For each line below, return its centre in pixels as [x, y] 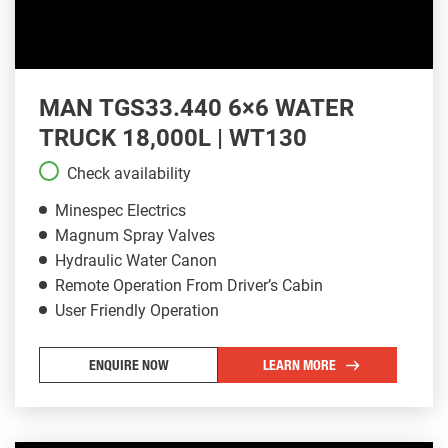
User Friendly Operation [137, 310]
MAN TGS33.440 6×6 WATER [196, 107]
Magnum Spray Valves [135, 235]
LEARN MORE [299, 366]
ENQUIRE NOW [128, 366]
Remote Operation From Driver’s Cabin [189, 285]
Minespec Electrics [120, 210]
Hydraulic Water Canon [136, 260]
